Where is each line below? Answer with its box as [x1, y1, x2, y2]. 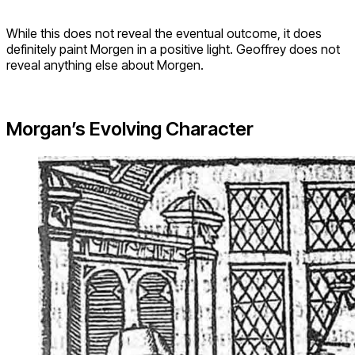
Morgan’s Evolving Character [6, 116, 254, 140]
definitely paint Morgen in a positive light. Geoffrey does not [6, 40, 340, 57]
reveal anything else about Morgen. [6, 56, 204, 73]
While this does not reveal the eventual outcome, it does [6, 25, 322, 41]
